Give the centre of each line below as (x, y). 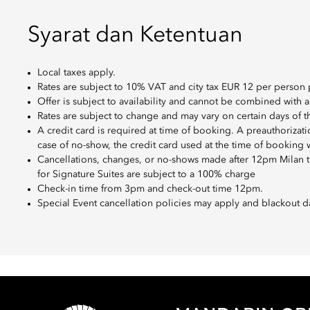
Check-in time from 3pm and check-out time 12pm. (150, 189)
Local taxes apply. (76, 73)
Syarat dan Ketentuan (135, 36)
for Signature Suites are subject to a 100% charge (146, 174)
